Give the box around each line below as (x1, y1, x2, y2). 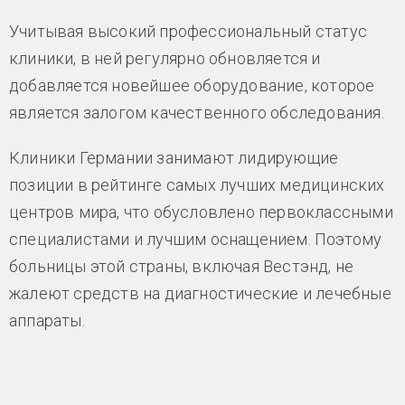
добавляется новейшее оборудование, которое (9, 75, 375, 95)
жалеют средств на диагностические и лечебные (9, 283, 391, 303)
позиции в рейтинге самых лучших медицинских (9, 174, 385, 194)
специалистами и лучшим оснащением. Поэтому (9, 229, 382, 249)
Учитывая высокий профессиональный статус (9, 21, 367, 41)
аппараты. (9, 310, 85, 330)
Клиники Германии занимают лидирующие (9, 147, 339, 167)
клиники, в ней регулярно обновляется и (9, 48, 321, 68)
